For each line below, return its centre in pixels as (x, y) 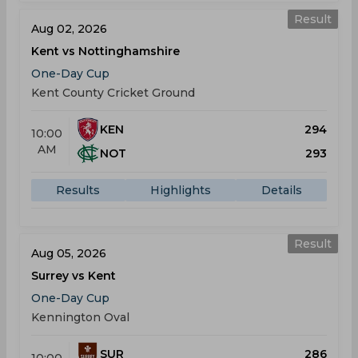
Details (281, 190)
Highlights (181, 190)
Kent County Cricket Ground (113, 93)
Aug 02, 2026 (69, 29)
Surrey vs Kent (74, 276)
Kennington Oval (80, 317)
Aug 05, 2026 (69, 253)
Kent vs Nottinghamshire (105, 51)
